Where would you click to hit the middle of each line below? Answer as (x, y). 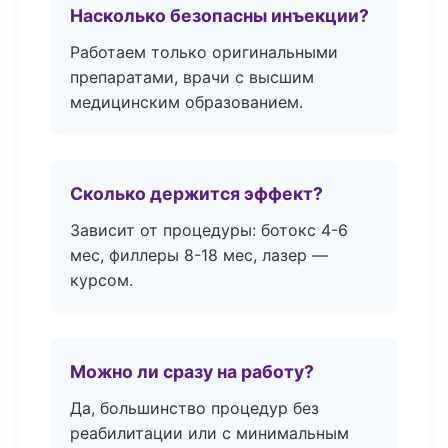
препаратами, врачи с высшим (192, 77)
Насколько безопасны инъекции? (219, 15)
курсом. (101, 280)
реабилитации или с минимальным (209, 433)
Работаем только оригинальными (204, 52)
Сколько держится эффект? (196, 193)
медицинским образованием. (186, 102)
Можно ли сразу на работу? (192, 371)
